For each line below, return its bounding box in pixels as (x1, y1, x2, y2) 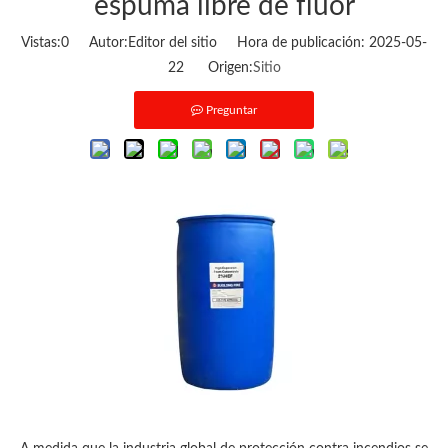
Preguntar (206, 104, 257, 116)
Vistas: (21, 36, 61, 50)
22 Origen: (167, 61, 253, 75)
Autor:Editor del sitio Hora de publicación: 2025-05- (69, 36, 427, 50)
